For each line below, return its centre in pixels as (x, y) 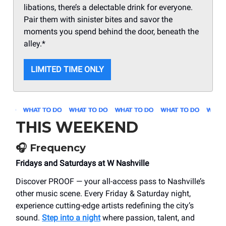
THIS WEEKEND (77, 128)
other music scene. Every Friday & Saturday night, (103, 194)
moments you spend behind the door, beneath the (111, 32)
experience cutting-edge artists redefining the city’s (105, 206)
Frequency (56, 148)
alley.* (35, 44)
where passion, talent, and (148, 218)
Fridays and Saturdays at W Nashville (83, 163)
